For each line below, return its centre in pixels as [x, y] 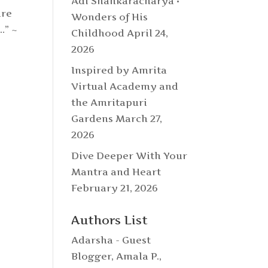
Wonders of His [110, 17]
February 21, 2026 [115, 188]
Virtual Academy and [125, 86]
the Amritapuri [109, 102]
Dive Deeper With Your [130, 156]
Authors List [110, 220]
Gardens [92, 118]
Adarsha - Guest [111, 240]
